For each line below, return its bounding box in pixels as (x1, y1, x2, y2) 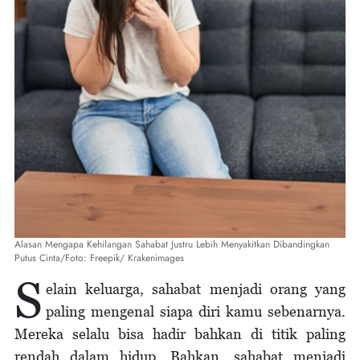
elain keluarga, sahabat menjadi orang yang (46, 280, 346, 297)
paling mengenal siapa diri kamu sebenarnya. (46, 303, 346, 320)
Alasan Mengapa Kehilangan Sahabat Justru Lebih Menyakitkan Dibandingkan (14, 237, 329, 252)
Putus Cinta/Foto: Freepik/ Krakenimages (14, 251, 184, 265)
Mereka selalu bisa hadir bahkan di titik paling (14, 325, 346, 342)
